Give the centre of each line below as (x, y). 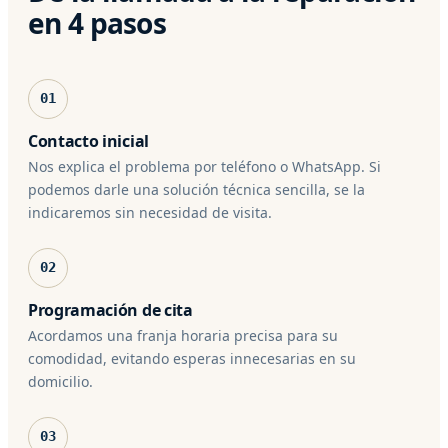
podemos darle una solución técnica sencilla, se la (196, 189)
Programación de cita (110, 309)
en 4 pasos (97, 22)
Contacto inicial (88, 140)
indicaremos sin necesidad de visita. (150, 212)
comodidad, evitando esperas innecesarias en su (192, 358)
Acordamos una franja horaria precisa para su (183, 335)
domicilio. (60, 381)
